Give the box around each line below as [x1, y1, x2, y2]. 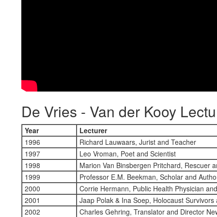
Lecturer [77, 125, 107, 135]
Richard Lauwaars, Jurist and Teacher [77, 137, 196, 147]
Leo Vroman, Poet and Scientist [77, 149, 176, 158]
